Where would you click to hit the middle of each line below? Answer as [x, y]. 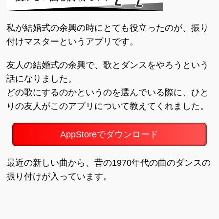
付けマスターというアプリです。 [73, 42]
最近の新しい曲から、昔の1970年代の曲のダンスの [109, 163]
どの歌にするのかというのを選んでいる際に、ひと [108, 92]
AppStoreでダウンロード [109, 134]
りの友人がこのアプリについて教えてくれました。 [108, 106]
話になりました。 [42, 79]
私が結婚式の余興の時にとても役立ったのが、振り [108, 28]
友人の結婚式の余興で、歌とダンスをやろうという [108, 65]
